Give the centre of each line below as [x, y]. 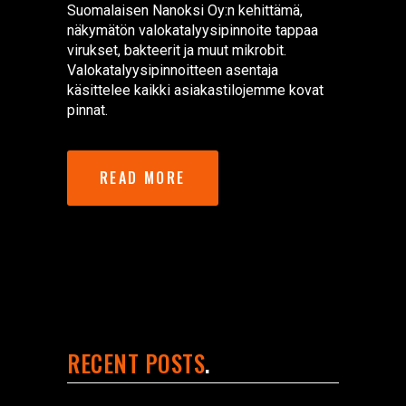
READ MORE [143, 177]
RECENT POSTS [136, 362]
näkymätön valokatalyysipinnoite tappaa [193, 30]
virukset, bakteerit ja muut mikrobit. [177, 50]
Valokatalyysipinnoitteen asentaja [173, 70]
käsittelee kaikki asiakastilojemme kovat [195, 90]
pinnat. [87, 110]
